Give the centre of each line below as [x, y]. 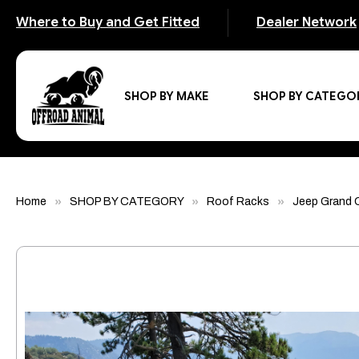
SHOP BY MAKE [167, 96]
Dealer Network [307, 22]
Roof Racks [238, 202]
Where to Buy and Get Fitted [108, 22]
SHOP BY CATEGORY [127, 202]
